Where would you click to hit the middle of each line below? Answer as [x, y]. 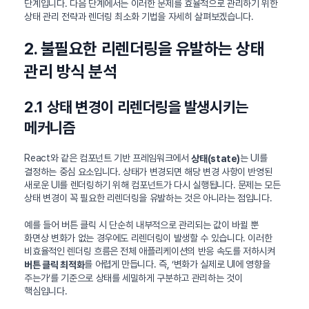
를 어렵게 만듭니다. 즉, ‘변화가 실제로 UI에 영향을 [177, 264]
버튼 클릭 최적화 [54, 265]
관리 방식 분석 [71, 72]
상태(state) [216, 158]
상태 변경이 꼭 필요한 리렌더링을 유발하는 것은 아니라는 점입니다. [148, 198]
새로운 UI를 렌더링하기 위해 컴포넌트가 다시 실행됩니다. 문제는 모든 [152, 185]
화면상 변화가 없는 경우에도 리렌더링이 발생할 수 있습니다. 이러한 [148, 238]
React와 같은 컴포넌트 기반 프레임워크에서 [108, 158]
